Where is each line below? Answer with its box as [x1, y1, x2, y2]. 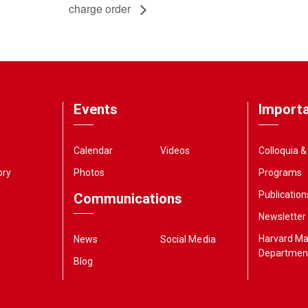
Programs [258, 166, 302, 178]
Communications [73, 190, 182, 207]
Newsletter [258, 210, 306, 222]
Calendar [73, 144, 113, 156]
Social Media [160, 234, 216, 245]
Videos [160, 144, 190, 156]
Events [73, 101, 118, 118]
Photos [73, 166, 105, 178]
